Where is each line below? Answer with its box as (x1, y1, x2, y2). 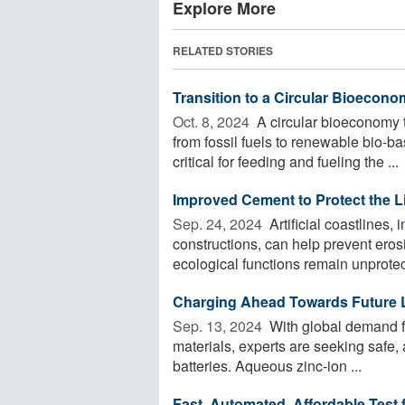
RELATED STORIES (173, 42, 273, 59)
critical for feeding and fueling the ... (173, 150, 399, 172)
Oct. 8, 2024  (173, 110, 253, 132)
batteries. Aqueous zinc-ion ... (173, 354, 362, 376)
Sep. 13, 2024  (173, 315, 266, 336)
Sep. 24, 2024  (173, 212, 266, 234)
